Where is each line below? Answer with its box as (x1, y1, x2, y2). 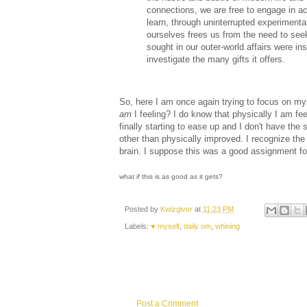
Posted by (125, 205, 160, 214)
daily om (184, 221, 211, 230)
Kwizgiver (160, 205, 195, 214)
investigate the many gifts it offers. (147, 53, 285, 64)
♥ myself (151, 221, 180, 230)
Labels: (125, 221, 151, 230)
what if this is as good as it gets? (119, 173, 223, 181)
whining (215, 221, 240, 230)
